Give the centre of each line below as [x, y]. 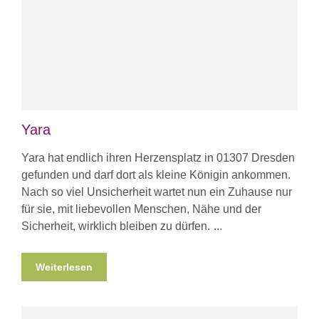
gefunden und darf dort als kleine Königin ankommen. [156, 175]
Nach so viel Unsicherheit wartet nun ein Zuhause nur [157, 192]
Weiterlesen [64, 267]
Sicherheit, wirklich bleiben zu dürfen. [116, 226]
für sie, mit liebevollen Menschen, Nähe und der [141, 209]
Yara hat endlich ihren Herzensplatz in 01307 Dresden [158, 158]
